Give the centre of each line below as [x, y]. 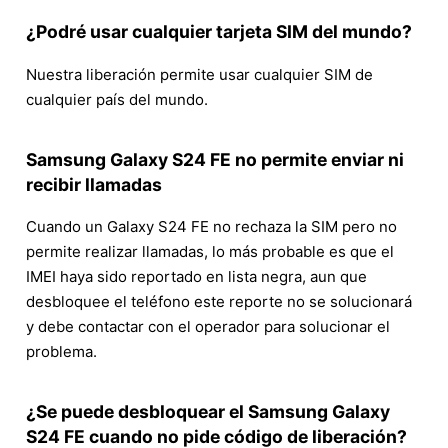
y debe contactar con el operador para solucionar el [208, 327]
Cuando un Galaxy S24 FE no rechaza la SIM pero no [211, 227]
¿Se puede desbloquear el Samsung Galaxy [208, 412]
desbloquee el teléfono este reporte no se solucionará [219, 302]
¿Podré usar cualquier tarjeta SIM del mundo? [219, 32]
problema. [61, 352]
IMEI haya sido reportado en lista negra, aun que [196, 277]
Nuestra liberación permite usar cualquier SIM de [199, 74]
